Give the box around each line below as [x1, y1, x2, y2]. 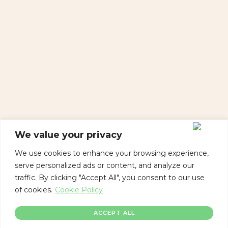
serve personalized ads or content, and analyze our [15, 160, 194, 170]
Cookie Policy [55, 185, 103, 194]
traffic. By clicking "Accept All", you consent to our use [15, 173, 205, 182]
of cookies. [15, 185, 52, 194]
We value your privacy [15, 129, 122, 140]
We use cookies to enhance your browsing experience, [15, 148, 209, 158]
